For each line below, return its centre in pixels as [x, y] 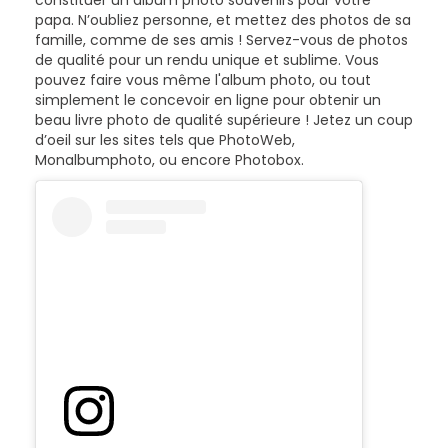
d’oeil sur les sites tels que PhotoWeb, [165, 140]
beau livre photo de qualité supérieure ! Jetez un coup [224, 120]
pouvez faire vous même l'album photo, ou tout [203, 80]
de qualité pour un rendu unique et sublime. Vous [207, 60]
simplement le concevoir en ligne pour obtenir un [208, 100]
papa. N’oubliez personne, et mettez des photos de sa [223, 20]
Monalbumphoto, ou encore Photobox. [169, 160]
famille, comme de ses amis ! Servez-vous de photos [221, 40]
